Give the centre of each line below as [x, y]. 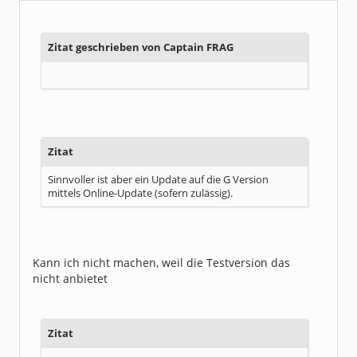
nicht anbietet [70, 279]
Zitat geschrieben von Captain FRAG [141, 47]
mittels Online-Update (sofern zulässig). [140, 193]
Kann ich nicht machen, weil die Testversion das [161, 263]
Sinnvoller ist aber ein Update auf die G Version [158, 180]
